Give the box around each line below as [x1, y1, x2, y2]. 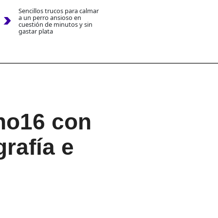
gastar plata [18, 27, 53, 36]
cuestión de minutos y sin [18, 20, 92, 29]
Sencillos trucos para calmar [18, 6, 99, 16]
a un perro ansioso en [18, 13, 81, 22]
